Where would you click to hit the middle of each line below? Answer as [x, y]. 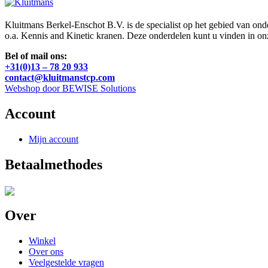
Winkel [42, 240]
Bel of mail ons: [36, 56]
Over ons [46, 251]
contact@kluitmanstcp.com [60, 78]
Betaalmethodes [54, 164]
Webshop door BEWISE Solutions [70, 89]
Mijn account [54, 139]
